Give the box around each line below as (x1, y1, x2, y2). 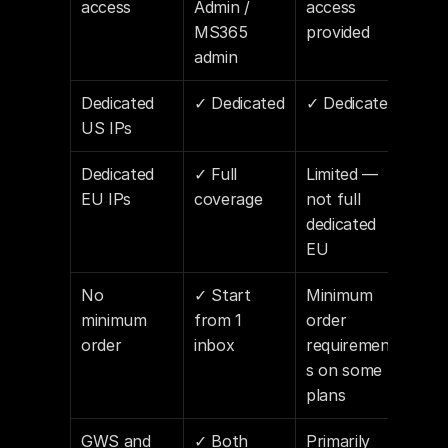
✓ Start (194, 285, 251, 305)
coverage (194, 189, 263, 209)
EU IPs (81, 189, 132, 209)
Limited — (306, 164, 379, 184)
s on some (306, 360, 383, 380)
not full (306, 189, 361, 209)
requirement (306, 335, 397, 355)
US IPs (81, 118, 133, 138)
